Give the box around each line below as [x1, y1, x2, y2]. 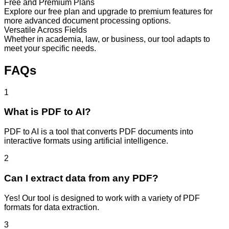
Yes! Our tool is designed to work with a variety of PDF [4, 193, 200, 202]
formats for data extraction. [4, 202, 99, 212]
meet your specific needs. [4, 43, 96, 53]
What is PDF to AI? [4, 106, 91, 118]
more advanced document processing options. [4, 16, 171, 25]
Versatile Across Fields [4, 25, 87, 34]
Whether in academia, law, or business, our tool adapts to [4, 34, 210, 43]
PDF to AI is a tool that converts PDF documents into [4, 127, 193, 136]
